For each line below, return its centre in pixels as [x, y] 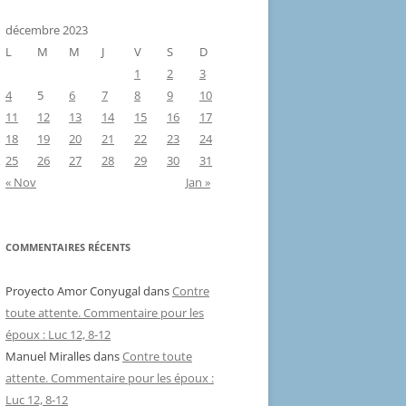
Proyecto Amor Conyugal [73, 291]
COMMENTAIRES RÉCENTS [68, 247]
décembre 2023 [47, 30]
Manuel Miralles [48, 357]
